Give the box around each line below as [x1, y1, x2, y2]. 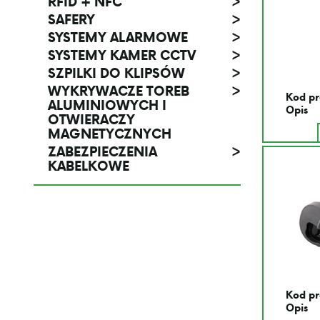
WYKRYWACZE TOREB [48, 81, 189, 100]
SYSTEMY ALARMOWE [48, 28, 188, 46]
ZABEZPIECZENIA [48, 142, 157, 161]
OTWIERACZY [48, 110, 135, 129]
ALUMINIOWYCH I [48, 96, 166, 114]
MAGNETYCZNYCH [48, 124, 171, 143]
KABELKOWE [48, 156, 129, 175]
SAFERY [48, 10, 95, 29]
